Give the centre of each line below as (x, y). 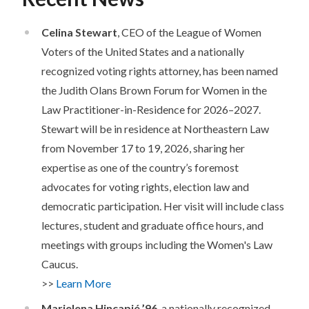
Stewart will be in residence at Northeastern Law (155, 129)
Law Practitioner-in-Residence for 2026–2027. (151, 110)
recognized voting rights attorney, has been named (160, 71)
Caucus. (60, 264)
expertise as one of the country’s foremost (140, 168)
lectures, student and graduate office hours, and (152, 226)
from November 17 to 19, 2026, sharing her (143, 148)
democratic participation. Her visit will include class (163, 206)
